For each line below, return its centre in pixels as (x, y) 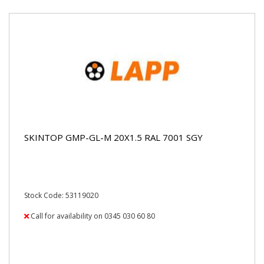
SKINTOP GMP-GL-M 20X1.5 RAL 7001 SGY (113, 137)
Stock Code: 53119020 (61, 195)
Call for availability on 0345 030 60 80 (92, 216)
